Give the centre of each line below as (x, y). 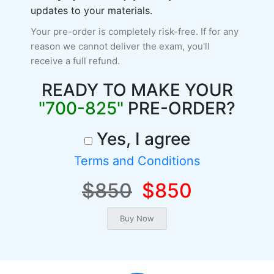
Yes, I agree (141, 139)
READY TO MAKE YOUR (137, 90)
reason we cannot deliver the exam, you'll (120, 46)
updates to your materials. (91, 10)
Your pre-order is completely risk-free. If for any (135, 31)
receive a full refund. (75, 61)
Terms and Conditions (137, 161)
